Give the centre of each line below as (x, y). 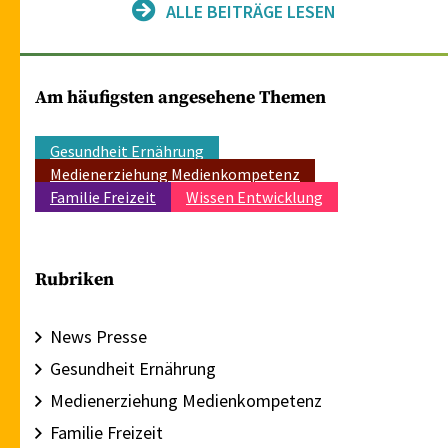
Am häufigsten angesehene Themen (180, 98)
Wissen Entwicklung (254, 197)
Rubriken (74, 280)
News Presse (98, 337)
